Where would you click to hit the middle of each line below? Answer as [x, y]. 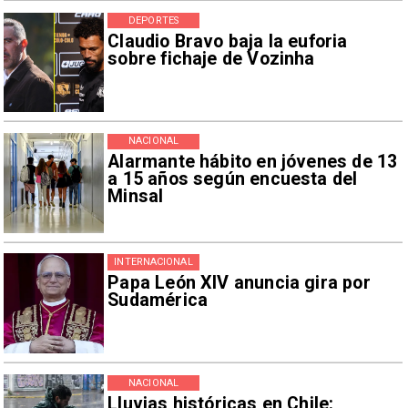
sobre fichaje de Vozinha [211, 58]
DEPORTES [153, 20]
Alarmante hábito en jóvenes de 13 [253, 162]
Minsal [136, 197]
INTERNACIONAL [153, 261]
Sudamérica [158, 301]
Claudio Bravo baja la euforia [228, 41]
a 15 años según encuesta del [233, 179]
